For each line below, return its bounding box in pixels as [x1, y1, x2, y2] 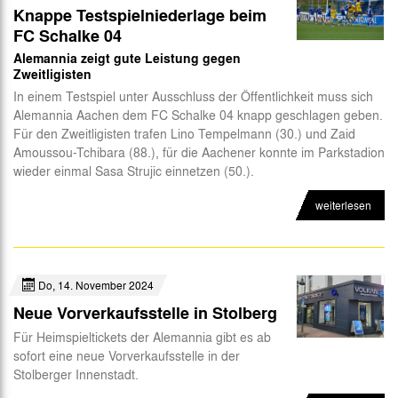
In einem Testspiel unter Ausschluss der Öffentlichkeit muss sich [13, 86, 373, 105]
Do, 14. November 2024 [36, 276, 154, 293]
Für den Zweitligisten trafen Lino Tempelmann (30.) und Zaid [13, 123, 355, 142]
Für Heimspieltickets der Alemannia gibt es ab [13, 327, 271, 346]
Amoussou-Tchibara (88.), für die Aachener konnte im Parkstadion [13, 142, 385, 161]
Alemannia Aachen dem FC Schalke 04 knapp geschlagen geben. [13, 105, 383, 123]
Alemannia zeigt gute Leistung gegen [13, 48, 241, 68]
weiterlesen [315, 196, 371, 213]
